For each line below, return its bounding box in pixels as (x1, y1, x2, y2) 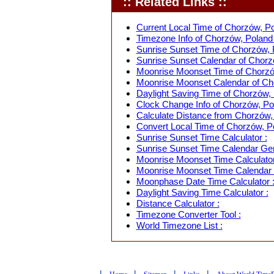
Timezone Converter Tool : (136, 210, 241, 220)
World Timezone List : (136, 221, 223, 231)
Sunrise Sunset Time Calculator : (136, 133, 267, 143)
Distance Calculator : (136, 199, 220, 209)
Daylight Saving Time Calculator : (136, 188, 268, 198)
